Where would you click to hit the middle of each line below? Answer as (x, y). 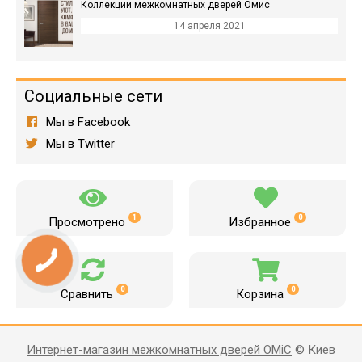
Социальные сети (93, 96)
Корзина (261, 294)
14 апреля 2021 (209, 25)
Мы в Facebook (86, 122)
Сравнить (88, 294)
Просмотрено (88, 222)
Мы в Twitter (78, 143)
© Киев (314, 349)
